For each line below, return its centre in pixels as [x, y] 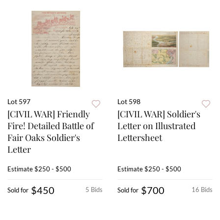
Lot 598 [129, 102]
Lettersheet [140, 138]
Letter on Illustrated [156, 126]
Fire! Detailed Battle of [51, 126]
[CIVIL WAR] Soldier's [159, 114]
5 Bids [94, 190]
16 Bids [202, 190]
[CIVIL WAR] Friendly [49, 114]
